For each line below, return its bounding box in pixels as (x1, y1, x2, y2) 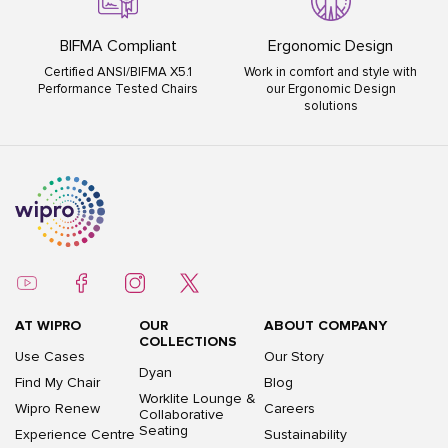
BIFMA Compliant (59, 36, 177, 57)
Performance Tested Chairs (38, 81, 199, 98)
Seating (139, 422, 189, 440)
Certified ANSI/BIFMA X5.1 (44, 64, 193, 81)
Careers (263, 400, 315, 418)
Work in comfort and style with (244, 64, 418, 81)
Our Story (263, 348, 324, 366)
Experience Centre (15, 426, 135, 444)
